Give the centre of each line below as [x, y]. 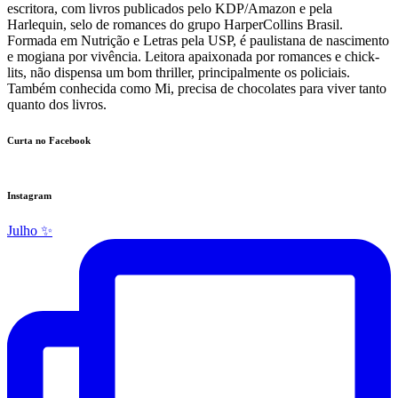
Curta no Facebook [49, 140]
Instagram [29, 195]
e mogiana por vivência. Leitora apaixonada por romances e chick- [193, 56]
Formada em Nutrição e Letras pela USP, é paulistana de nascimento [198, 40]
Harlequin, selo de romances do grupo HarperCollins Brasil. [175, 24]
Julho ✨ [30, 230]
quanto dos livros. [57, 104]
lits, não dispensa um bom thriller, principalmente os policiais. [179, 72]
